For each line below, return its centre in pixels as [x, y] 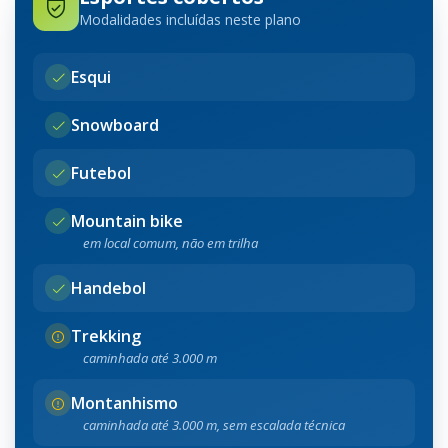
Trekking [106, 336]
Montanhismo [124, 403]
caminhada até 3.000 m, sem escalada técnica [214, 425]
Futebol [101, 173]
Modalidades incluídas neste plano [190, 20]
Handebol [108, 288]
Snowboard [115, 125]
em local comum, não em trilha [170, 243]
